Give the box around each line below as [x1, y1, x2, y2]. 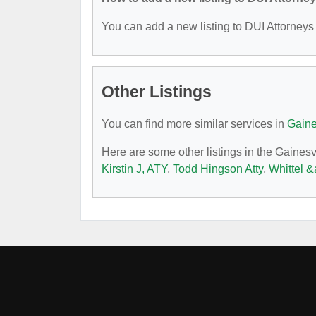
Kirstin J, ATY [102, 163, 167, 175]
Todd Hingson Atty [173, 163, 263, 175]
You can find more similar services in [102, 118, 287, 130]
